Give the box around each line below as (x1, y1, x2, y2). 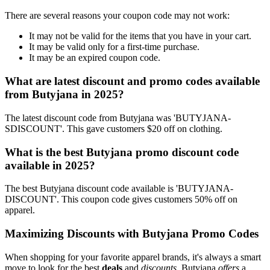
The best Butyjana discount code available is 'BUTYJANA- (5, 183, 233, 194)
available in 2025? (5, 159, 95, 172)
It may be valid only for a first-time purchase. (29, 42, 199, 52)
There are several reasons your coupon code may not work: (5, 10, 230, 21)
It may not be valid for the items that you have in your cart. (29, 31, 251, 42)
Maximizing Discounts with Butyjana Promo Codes (5, 227, 259, 240)
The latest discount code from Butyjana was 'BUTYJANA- (5, 112, 231, 123)
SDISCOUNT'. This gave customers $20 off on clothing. (5, 123, 222, 134)
